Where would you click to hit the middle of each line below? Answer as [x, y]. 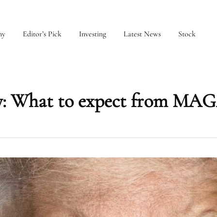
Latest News [142, 34]
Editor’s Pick [42, 34]
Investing [93, 34]
